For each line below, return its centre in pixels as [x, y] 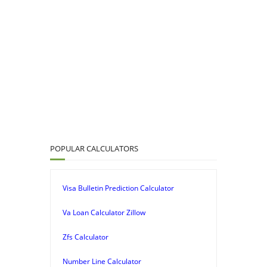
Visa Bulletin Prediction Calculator [118, 188]
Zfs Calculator [86, 237]
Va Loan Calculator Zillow [104, 212]
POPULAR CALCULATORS [94, 148]
